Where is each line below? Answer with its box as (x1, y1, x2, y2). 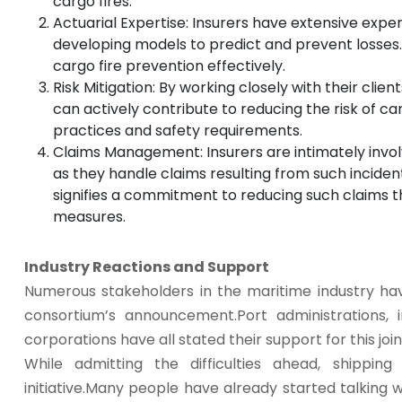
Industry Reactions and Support (24, 257, 269, 278)
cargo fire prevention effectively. (53, 56, 285, 77)
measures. (53, 206, 126, 228)
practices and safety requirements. (53, 120, 302, 142)
